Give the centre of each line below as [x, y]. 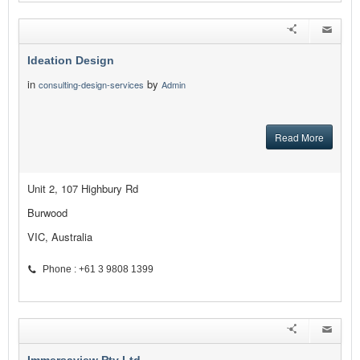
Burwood [47, 213]
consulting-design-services [91, 85]
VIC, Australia [60, 237]
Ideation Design [71, 61]
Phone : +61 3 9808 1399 [98, 270]
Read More [299, 137]
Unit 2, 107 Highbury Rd [83, 189]
